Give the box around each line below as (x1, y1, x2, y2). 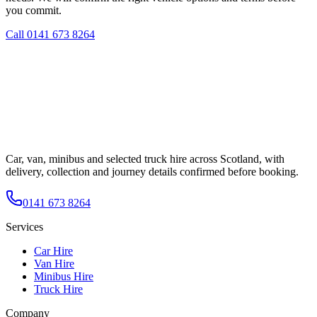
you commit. (6, 4, 62, 17)
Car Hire (34, 244, 73, 257)
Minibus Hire (34, 270, 93, 282)
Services (6, 220, 43, 233)
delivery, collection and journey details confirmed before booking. (6, 165, 299, 178)
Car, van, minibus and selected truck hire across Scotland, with (6, 152, 284, 165)
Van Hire (34, 257, 74, 270)
